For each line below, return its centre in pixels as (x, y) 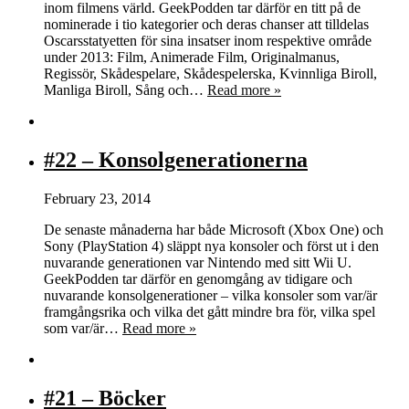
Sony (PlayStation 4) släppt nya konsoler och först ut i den (211, 246)
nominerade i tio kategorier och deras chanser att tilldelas (206, 24)
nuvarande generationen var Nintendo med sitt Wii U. (198, 262)
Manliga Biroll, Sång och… (126, 89)
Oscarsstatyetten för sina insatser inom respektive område (208, 40)
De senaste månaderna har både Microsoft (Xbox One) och (214, 229)
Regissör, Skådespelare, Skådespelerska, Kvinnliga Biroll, (210, 73)
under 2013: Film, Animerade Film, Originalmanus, (192, 57)
